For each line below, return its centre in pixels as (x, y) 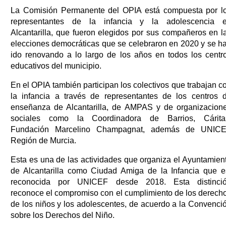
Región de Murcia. (43, 140)
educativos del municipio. (56, 66)
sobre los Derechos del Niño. (63, 215)
